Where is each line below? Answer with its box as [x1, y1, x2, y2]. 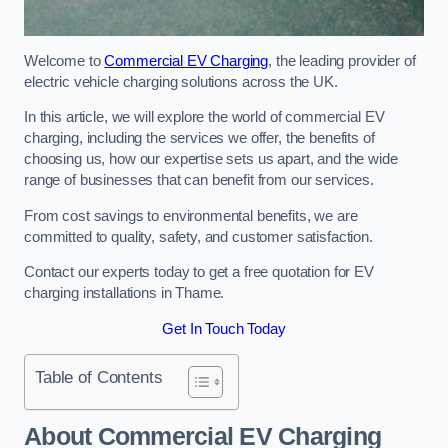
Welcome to [24, 52, 105, 69]
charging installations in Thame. [24, 285, 225, 302]
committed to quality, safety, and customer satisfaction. [24, 228, 373, 245]
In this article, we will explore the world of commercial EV [24, 109, 385, 126]
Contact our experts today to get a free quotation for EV [24, 264, 374, 281]
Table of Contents [35, 367, 163, 388]
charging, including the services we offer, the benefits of [24, 130, 375, 147]
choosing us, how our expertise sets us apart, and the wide [24, 151, 398, 168]
